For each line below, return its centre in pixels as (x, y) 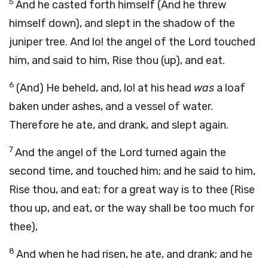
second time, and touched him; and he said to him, (132, 171)
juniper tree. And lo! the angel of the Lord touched (132, 42)
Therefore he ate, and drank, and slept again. (119, 125)
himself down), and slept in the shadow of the (122, 23)
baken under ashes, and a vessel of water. (111, 106)
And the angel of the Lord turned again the (121, 153)
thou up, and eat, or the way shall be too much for (132, 208)
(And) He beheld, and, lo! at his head (105, 88)
